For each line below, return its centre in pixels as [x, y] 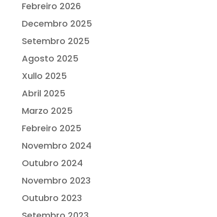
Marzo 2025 [47, 111]
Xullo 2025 [44, 76]
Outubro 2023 [52, 198]
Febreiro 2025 [51, 128]
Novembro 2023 [56, 181]
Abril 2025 [43, 93]
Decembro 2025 [57, 24]
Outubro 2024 [52, 163]
